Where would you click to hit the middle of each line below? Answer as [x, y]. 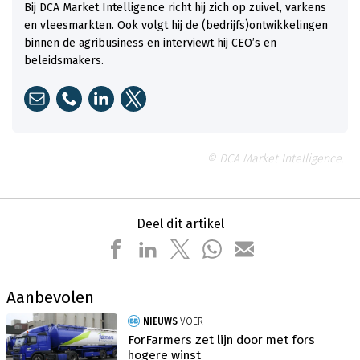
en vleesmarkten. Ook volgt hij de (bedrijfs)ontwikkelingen [176, 25]
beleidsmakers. [64, 60]
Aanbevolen [50, 297]
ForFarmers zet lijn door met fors [222, 340]
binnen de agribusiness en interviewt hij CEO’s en [150, 43]
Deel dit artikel [180, 223]
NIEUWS [161, 322]
